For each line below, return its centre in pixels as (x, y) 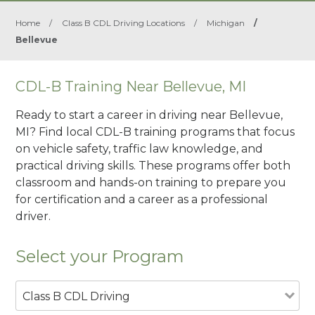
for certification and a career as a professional (142, 199)
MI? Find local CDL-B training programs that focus (155, 131)
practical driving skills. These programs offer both (153, 165)
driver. (33, 216)
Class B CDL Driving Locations (124, 23)
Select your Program (100, 256)
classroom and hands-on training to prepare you (151, 182)
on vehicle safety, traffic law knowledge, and (140, 148)
